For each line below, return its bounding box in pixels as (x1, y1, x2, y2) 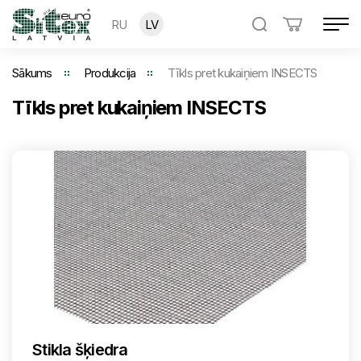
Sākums (12, 65, 52, 81)
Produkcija (83, 65, 136, 81)
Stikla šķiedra (32, 340, 128, 359)
